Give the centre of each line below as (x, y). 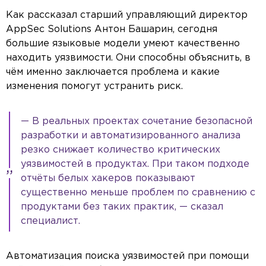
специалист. (50, 221)
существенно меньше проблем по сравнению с (138, 193)
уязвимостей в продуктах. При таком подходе (135, 164)
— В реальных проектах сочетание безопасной (137, 122)
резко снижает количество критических (121, 150)
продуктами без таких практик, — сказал (122, 207)
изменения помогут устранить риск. (94, 87)
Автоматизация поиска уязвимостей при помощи (127, 256)
